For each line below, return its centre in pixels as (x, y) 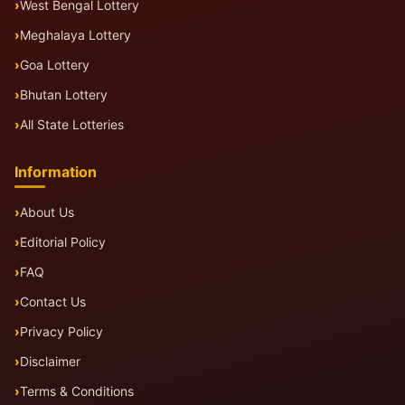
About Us (47, 212)
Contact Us (53, 302)
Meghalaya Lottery (75, 35)
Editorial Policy (63, 242)
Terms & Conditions (77, 391)
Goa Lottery (55, 65)
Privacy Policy (61, 332)
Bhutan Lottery (64, 95)
